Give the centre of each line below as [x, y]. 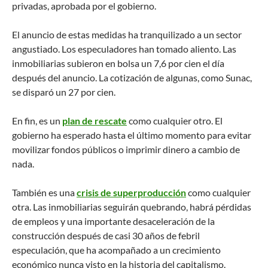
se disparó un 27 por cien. [64, 92]
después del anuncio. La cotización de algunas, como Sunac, [132, 77]
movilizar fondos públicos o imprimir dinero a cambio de [126, 149]
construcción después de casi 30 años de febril [106, 235]
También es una [44, 192]
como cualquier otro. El [175, 120]
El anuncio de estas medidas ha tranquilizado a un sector [127, 34]
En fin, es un [37, 120]
